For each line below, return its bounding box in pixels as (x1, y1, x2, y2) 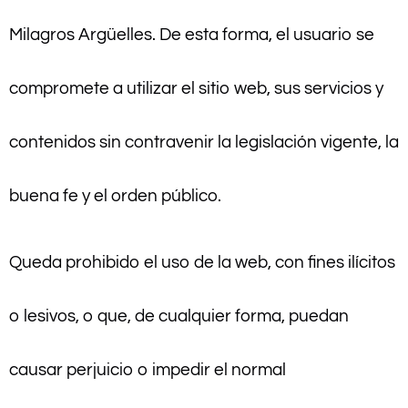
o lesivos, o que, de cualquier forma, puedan (9, 306, 349, 325)
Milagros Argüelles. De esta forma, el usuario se (9, 25, 374, 44)
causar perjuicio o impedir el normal (9, 360, 286, 379)
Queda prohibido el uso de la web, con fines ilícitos (9, 252, 395, 271)
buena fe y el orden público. (9, 186, 221, 205)
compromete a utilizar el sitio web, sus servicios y (9, 78, 383, 97)
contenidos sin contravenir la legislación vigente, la (9, 132, 399, 151)
